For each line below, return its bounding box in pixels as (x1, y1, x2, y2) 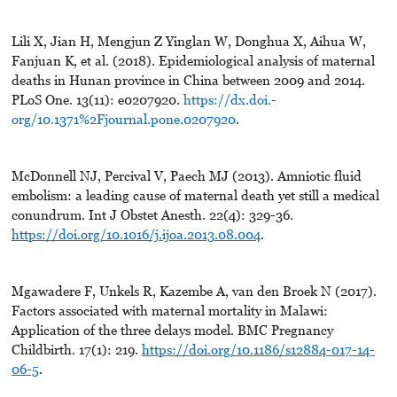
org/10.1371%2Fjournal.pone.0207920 (11, 111, 236, 128)
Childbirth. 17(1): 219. (11, 341, 142, 358)
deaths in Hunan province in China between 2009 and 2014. (11, 72, 365, 89)
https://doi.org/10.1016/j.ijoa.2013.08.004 (11, 226, 261, 243)
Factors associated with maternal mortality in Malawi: (11, 302, 328, 319)
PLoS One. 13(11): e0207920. (11, 91, 183, 108)
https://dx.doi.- (183, 91, 276, 108)
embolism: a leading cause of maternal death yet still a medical (11, 187, 379, 204)
